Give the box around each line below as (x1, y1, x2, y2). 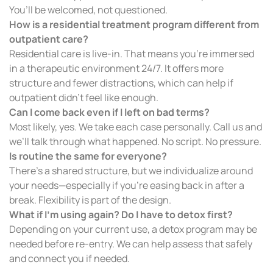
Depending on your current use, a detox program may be (9, 222, 257, 236)
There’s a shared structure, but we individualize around (9, 163, 253, 177)
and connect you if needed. (9, 251, 130, 265)
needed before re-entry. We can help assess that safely (9, 236, 252, 250)
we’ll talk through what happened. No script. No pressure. (9, 134, 261, 148)
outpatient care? (9, 32, 88, 46)
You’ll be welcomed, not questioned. (9, 2, 168, 16)
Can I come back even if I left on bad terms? (9, 105, 210, 119)
